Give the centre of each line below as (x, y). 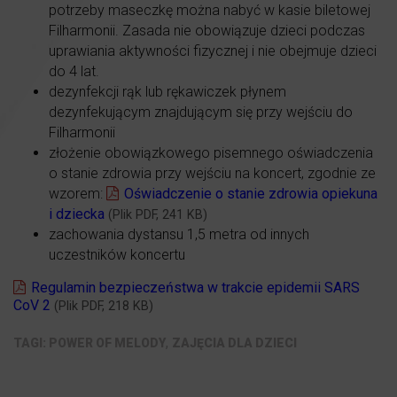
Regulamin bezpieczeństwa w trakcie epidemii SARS (195, 288)
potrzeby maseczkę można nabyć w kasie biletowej (210, 11)
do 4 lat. (74, 72)
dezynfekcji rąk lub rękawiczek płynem (167, 92)
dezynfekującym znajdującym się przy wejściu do (201, 113)
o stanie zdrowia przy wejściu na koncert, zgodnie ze (212, 174)
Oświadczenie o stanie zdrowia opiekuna (251, 194)
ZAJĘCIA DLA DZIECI (234, 343)
